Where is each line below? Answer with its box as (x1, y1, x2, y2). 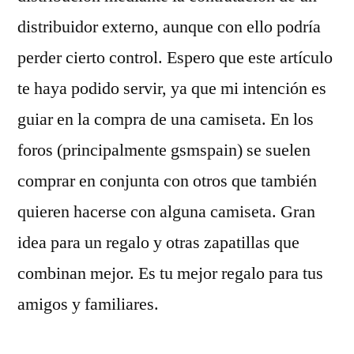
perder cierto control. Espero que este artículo (17, 47, 333, 69)
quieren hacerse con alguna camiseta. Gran (17, 201, 315, 223)
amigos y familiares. (17, 293, 159, 315)
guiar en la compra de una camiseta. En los (17, 108, 314, 130)
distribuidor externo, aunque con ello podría (17, 16, 321, 38)
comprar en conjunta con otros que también (17, 170, 317, 192)
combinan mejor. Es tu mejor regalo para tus (17, 262, 323, 284)
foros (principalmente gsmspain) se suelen (17, 139, 311, 161)
